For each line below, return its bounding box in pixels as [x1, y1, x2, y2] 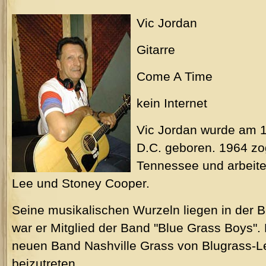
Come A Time [137, 69, 213, 83]
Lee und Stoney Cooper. [12, 176, 150, 190]
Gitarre [137, 43, 175, 56]
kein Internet [137, 96, 207, 110]
